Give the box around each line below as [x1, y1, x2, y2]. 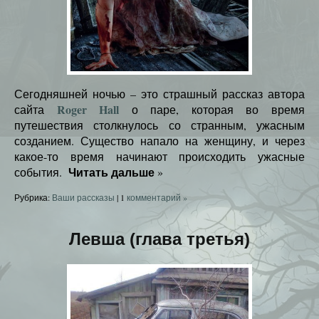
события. [14, 164, 65, 179]
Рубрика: [14, 191, 52, 203]
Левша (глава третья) [69, 229, 250, 249]
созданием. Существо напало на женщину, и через [14, 132, 305, 148]
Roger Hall [56, 100, 120, 117]
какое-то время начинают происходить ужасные [14, 148, 305, 164]
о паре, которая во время [119, 101, 305, 117]
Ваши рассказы [52, 191, 115, 203]
